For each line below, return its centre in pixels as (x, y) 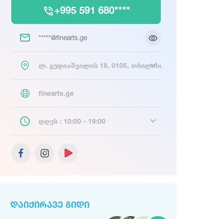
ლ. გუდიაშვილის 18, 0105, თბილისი (101, 65)
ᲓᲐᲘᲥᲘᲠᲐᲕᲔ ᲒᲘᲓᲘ (50, 204)
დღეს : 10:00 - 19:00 (72, 121)
